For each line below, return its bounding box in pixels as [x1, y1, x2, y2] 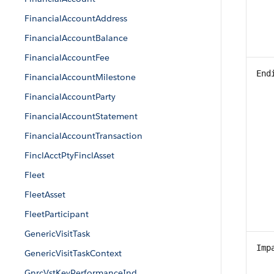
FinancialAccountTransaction [24, 130, 143, 141]
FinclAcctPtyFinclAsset [24, 150, 114, 161]
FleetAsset [24, 189, 65, 200]
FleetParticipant [24, 209, 89, 220]
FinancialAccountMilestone [24, 72, 136, 83]
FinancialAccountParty [24, 91, 116, 102]
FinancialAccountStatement [24, 111, 138, 122]
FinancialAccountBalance [24, 32, 128, 43]
